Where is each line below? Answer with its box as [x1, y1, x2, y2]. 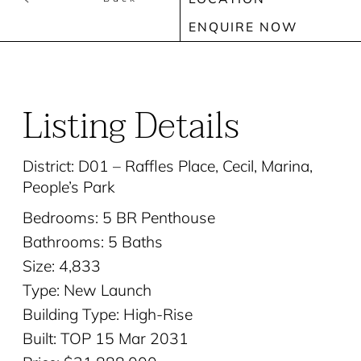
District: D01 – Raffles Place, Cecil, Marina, [22, 156, 313, 176]
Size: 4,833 [22, 256, 101, 276]
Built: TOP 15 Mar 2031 [22, 329, 189, 348]
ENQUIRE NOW [189, 19, 297, 35]
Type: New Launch [22, 280, 151, 300]
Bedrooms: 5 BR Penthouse [22, 208, 215, 227]
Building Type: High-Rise [22, 305, 193, 324]
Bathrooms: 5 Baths [22, 232, 163, 251]
